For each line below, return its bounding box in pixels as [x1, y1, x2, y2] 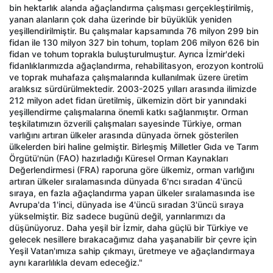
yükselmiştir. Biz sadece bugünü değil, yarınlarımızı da [9, 211, 225, 222]
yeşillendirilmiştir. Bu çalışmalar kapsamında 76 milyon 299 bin [9, 26, 258, 37]
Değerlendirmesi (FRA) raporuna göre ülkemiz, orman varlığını [9, 165, 254, 175]
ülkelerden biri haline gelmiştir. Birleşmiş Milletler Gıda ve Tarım [9, 141, 258, 152]
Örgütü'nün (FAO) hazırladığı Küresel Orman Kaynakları [9, 153, 228, 164]
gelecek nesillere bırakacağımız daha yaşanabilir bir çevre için [9, 234, 257, 245]
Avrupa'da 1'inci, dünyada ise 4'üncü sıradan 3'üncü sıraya [9, 199, 244, 210]
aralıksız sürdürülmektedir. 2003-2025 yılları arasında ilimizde [9, 83, 257, 94]
